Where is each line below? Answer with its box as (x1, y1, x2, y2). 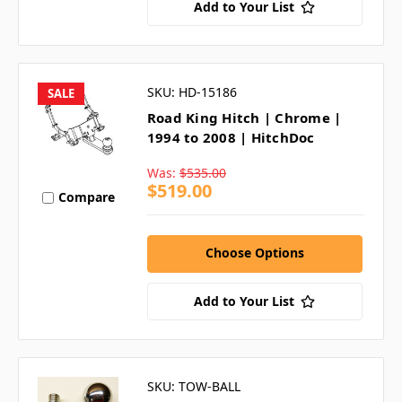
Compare (57, 188, 115, 206)
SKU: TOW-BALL (146, 377, 240, 395)
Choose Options (205, 243, 304, 261)
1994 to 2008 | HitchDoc (146, 127, 315, 146)
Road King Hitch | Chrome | (146, 108, 342, 127)
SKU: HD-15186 (146, 83, 237, 100)
